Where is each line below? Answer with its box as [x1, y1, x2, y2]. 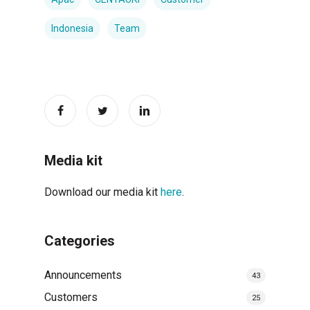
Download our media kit [44, 185, 161, 199]
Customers [44, 291, 98, 304]
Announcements [44, 268, 122, 282]
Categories [44, 232, 115, 250]
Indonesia [51, 23, 93, 35]
